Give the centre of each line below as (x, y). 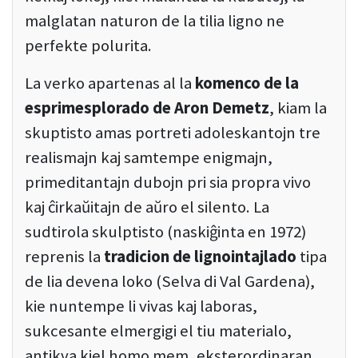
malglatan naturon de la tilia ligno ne (155, 21)
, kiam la (298, 108)
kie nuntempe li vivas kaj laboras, (141, 306)
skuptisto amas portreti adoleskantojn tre (173, 133)
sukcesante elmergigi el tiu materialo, (158, 331)
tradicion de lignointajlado (200, 257)
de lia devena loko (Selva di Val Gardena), (170, 282)
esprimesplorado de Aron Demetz (147, 108)
